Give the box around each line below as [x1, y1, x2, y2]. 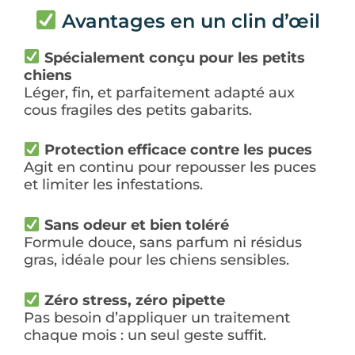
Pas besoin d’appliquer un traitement [24, 309, 290, 327]
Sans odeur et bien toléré [44, 216, 229, 235]
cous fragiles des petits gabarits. [24, 101, 252, 119]
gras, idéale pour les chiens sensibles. [24, 251, 289, 269]
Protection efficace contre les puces [44, 141, 312, 159]
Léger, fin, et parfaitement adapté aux [24, 83, 295, 101]
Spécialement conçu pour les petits [44, 48, 305, 67]
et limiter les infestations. [24, 176, 203, 194]
